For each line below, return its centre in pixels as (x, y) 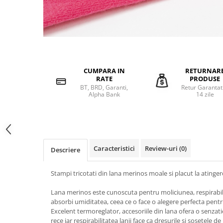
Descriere (65, 150)
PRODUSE (205, 79)
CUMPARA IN (104, 71)
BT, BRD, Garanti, (104, 87)
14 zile (205, 94)
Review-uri (162, 148)
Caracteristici (114, 148)
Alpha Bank (104, 94)
